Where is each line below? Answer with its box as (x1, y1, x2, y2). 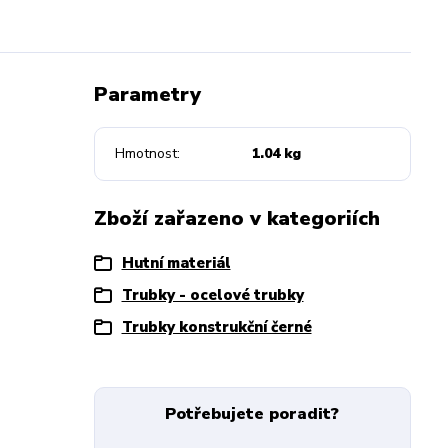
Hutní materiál (121, 253, 231, 273)
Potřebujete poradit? (165, 403, 340, 425)
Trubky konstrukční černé (121, 317, 312, 337)
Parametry (93, 81, 201, 108)
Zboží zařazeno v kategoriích (93, 205, 380, 232)
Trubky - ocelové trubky (121, 285, 304, 305)
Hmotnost (114, 144, 177, 163)
